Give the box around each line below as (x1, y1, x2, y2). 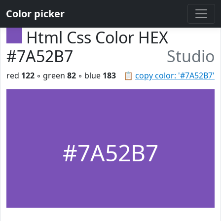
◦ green (35, 70, 67, 81)
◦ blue (76, 70, 103, 81)
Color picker (6, 7, 65, 20)
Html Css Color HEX (26, 27, 168, 48)
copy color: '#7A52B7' (135, 70, 215, 81)
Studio (167, 45, 215, 67)
